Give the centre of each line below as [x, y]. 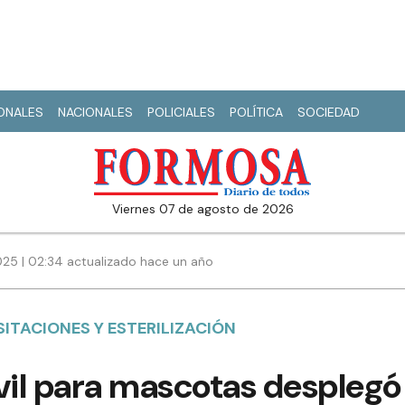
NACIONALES [95, 112]
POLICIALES [181, 112]
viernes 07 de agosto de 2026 [207, 209]
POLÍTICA [256, 112]
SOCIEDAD [329, 112]
